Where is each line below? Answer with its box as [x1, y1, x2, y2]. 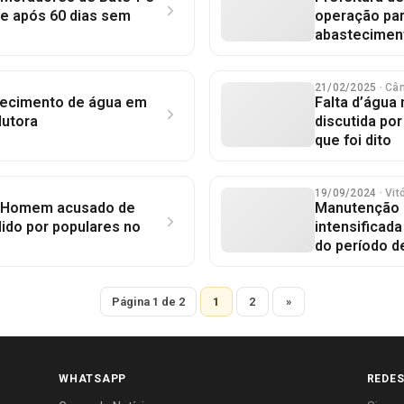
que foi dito [315, 132, 391, 149]
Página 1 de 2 [111, 295, 185, 308]
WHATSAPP [59, 372, 127, 385]
